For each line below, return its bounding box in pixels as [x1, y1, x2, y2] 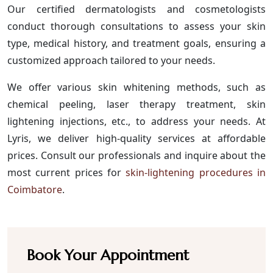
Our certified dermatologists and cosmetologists [7, 2, 266, 16]
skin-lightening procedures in [126, 165, 266, 179]
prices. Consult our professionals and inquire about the [7, 148, 266, 162]
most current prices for [7, 165, 126, 179]
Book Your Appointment [27, 246, 189, 264]
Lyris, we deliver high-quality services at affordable [7, 131, 266, 145]
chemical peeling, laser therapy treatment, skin [7, 97, 266, 111]
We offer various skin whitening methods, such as [7, 80, 266, 94]
